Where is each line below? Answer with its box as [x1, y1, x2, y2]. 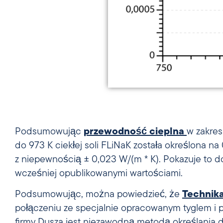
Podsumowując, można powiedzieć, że [15, 190, 182, 200]
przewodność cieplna [84, 126, 184, 137]
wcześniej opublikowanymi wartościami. [15, 168, 183, 179]
